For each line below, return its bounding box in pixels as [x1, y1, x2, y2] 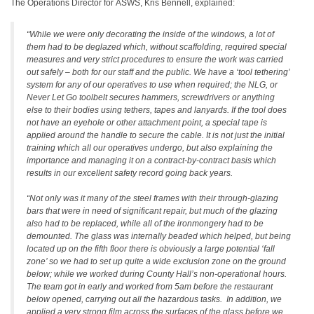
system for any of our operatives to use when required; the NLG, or [27, 80, 278, 90]
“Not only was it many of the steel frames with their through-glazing [27, 193, 278, 203]
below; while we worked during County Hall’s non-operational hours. [27, 269, 289, 279]
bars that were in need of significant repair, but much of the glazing [27, 206, 278, 216]
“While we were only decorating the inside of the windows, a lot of [27, 29, 274, 39]
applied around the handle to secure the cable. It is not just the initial [27, 130, 285, 140]
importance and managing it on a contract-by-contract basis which [27, 156, 276, 165]
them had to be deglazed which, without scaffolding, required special [27, 42, 287, 52]
